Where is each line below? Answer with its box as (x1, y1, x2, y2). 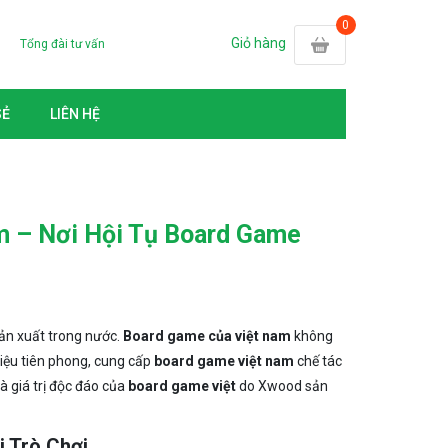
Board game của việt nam (122, 328, 291, 344)
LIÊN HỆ (50, 106, 100, 122)
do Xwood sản (235, 378, 328, 394)
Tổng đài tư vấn (20, 37, 106, 51)
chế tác (293, 353, 342, 369)
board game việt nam (153, 353, 294, 369)
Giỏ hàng (230, 35, 286, 52)
